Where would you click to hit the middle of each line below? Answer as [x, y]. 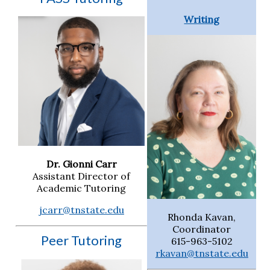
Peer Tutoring [82, 240]
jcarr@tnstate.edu [81, 210]
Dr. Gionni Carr [81, 164]
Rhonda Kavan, [202, 217]
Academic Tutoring [82, 188]
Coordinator [202, 229]
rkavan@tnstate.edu [202, 253]
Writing [202, 20]
